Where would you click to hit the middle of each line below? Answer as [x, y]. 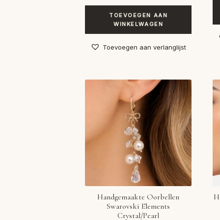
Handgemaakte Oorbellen [138, 197]
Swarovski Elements [138, 206]
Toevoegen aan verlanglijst [145, 47]
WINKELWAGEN [138, 24]
